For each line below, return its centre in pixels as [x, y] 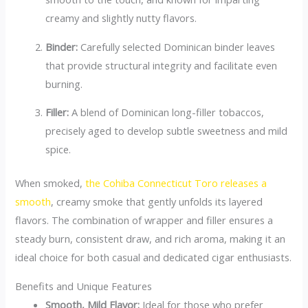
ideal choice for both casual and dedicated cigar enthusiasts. [154, 257]
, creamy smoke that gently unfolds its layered [157, 202]
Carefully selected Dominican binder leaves [177, 46]
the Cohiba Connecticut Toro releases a [176, 183]
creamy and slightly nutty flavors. [121, 18]
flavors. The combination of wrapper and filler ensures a [144, 220]
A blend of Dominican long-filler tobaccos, [167, 112]
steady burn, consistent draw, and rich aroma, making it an [151, 239]
